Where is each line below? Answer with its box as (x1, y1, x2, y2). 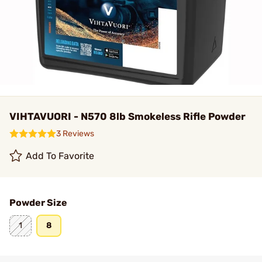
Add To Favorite (26, 150, 95, 161)
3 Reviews (56, 129, 94, 139)
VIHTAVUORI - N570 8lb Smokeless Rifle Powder (9, 111, 246, 122)
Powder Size (9, 197, 67, 208)
